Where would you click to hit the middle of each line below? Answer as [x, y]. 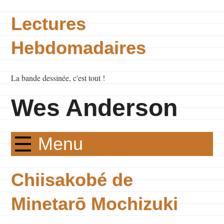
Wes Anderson [94, 108]
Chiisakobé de [72, 180]
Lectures [49, 24]
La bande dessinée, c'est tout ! [58, 78]
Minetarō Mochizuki [95, 204]
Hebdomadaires [79, 48]
